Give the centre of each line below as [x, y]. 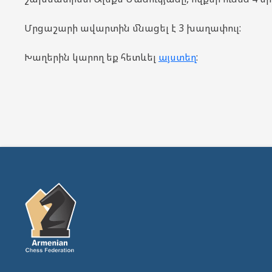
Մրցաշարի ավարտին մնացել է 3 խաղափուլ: [133, 28]
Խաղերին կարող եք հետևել [91, 57]
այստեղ [177, 57]
